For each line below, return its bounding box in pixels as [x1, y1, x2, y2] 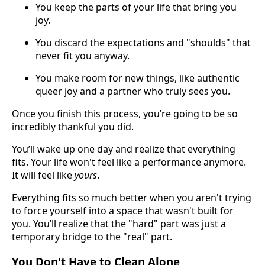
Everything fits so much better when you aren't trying [12, 191, 251, 205]
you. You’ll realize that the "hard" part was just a [12, 217, 226, 231]
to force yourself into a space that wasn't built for [12, 204, 234, 218]
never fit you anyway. [35, 49, 130, 63]
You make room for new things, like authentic [35, 72, 240, 85]
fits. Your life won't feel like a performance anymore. [12, 156, 246, 169]
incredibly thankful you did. [12, 120, 134, 134]
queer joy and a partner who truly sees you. [35, 85, 230, 98]
